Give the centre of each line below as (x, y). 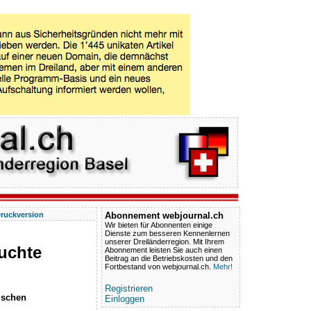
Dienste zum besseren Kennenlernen (167, 233)
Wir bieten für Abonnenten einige (159, 225)
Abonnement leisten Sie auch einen (163, 250)
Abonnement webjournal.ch (164, 216)
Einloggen (125, 299)
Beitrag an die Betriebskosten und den (169, 258)
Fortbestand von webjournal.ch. (159, 267)
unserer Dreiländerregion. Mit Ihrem (165, 242)
